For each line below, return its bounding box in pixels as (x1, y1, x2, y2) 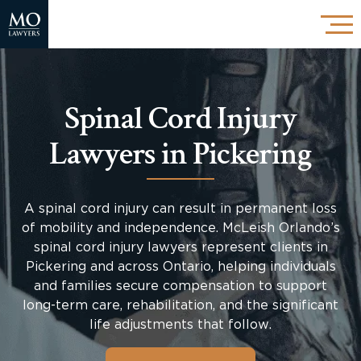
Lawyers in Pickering (49, 133, 312, 175)
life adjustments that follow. (89, 318, 272, 331)
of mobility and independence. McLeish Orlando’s (21, 222, 340, 234)
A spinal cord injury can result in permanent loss (24, 202, 337, 215)
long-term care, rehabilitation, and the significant (23, 299, 338, 312)
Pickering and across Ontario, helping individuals (25, 260, 336, 273)
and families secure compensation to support (34, 280, 327, 293)
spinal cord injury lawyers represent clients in (33, 241, 328, 254)
